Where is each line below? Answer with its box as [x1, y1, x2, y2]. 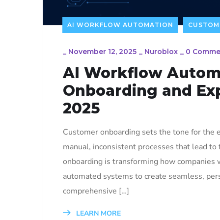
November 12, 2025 [68, 47, 137, 56]
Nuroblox [144, 47, 178, 56]
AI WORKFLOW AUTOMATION [67, 21, 173, 28]
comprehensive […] [63, 186, 129, 196]
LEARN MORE [74, 209, 121, 218]
